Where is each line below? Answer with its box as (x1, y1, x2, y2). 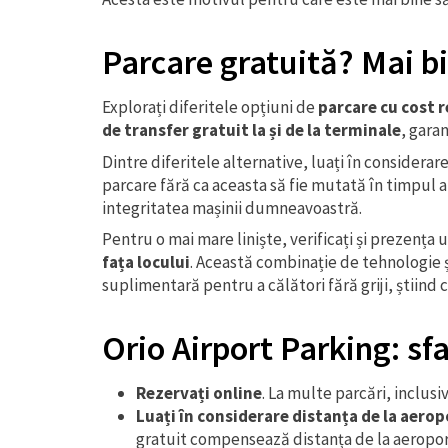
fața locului (102, 251, 190, 273)
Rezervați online (136, 382, 262, 404)
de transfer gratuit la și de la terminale (102, 119, 401, 141)
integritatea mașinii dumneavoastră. (102, 196, 362, 219)
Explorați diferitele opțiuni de (102, 96, 318, 118)
